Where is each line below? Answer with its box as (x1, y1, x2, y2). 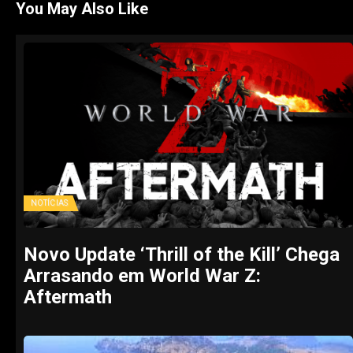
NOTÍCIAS (31, 199, 68, 208)
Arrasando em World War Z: (24, 265, 261, 288)
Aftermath (24, 286, 112, 309)
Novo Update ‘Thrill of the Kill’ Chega (24, 243, 340, 266)
